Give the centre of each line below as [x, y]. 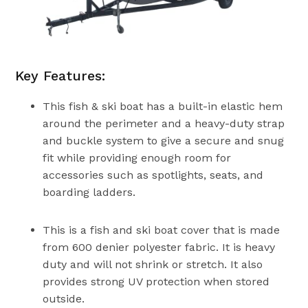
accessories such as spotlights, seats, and [153, 175]
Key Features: [60, 75]
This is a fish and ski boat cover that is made [162, 230]
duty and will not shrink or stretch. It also [153, 264]
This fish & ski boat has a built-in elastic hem [163, 106]
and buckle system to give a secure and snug [164, 140]
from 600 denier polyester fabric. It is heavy [159, 247]
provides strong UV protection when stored [156, 281]
